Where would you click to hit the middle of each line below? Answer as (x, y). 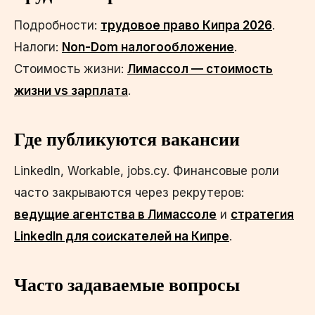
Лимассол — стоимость (200, 69)
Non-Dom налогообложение (148, 47)
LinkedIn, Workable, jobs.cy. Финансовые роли (147, 171)
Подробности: (57, 25)
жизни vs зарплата (71, 90)
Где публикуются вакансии (127, 139)
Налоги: (38, 47)
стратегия (262, 214)
